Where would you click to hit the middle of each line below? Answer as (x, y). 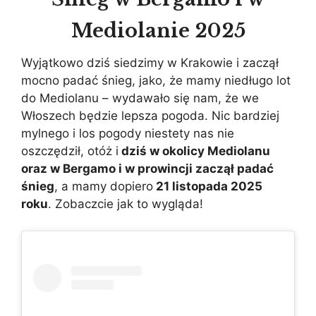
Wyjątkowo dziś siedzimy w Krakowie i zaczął (150, 63)
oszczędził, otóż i (70, 151)
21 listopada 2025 (208, 187)
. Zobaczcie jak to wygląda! (126, 204)
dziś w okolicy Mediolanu (194, 151)
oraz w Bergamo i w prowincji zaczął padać (147, 169)
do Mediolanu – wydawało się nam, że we (140, 98)
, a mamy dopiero (104, 187)
